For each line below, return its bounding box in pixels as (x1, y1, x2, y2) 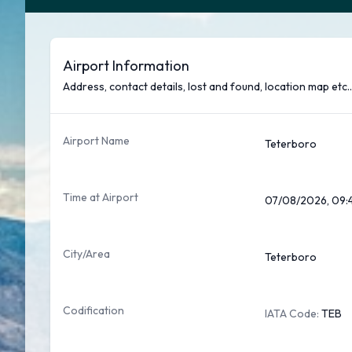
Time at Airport (63, 190, 138, 204)
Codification (63, 303, 124, 317)
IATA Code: (264, 306, 321, 321)
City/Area (63, 247, 110, 261)
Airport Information (63, 57, 189, 75)
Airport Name (63, 134, 130, 148)
